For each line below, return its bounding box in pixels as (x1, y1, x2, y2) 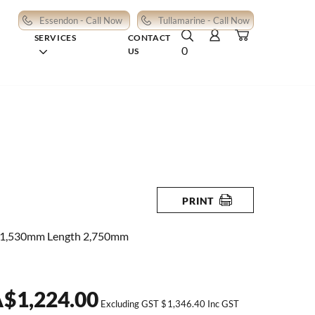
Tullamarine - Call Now (158, 15, 250, 26)
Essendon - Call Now (39, 15, 122, 26)
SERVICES (34, 32, 77, 43)
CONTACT (127, 32, 171, 43)
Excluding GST (101, 297, 162, 309)
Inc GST (205, 297, 240, 309)
